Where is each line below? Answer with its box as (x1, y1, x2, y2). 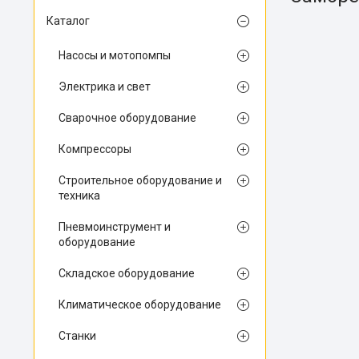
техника (58, 189, 100, 202)
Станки (58, 329, 96, 342)
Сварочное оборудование (58, 111, 196, 124)
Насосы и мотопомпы (58, 49, 171, 62)
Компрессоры (58, 143, 131, 155)
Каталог (46, 14, 90, 27)
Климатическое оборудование (58, 298, 221, 311)
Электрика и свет (58, 80, 151, 93)
